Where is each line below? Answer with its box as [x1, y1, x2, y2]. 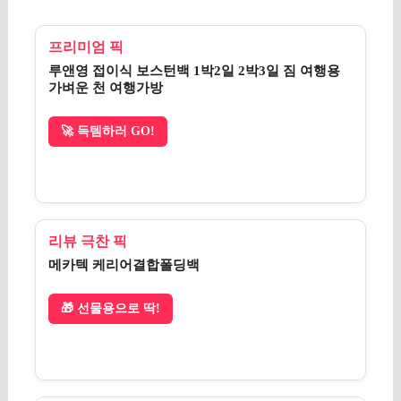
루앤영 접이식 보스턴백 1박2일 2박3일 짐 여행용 [48, 64, 340, 78]
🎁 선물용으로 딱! [61, 302, 160, 315]
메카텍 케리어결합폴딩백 [48, 258, 200, 272]
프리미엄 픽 [48, 39, 124, 55]
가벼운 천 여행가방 [48, 81, 163, 95]
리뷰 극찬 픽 [48, 234, 127, 249]
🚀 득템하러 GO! [61, 124, 155, 138]
